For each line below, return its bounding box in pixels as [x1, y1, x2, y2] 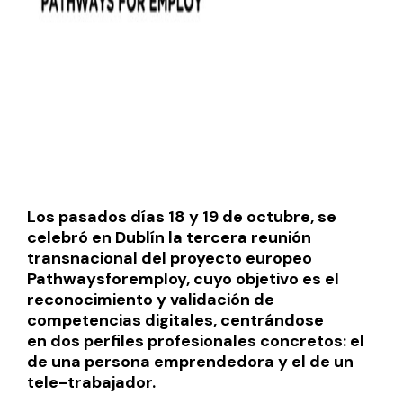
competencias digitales [27, 309, 213, 332]
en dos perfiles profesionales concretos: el [27, 330, 364, 353]
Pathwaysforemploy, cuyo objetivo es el [27, 268, 339, 291]
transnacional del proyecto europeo [27, 247, 312, 270]
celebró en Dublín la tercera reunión [27, 227, 311, 249]
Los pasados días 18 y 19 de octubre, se [27, 206, 336, 228]
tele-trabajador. [27, 372, 156, 394]
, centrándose [213, 309, 324, 332]
